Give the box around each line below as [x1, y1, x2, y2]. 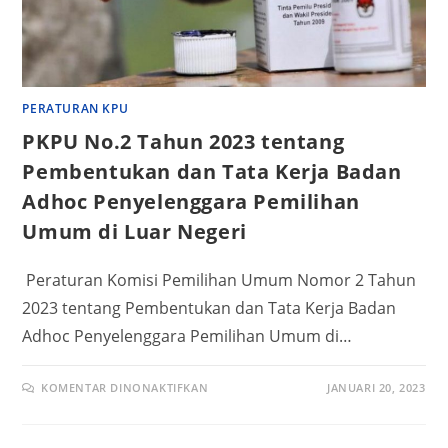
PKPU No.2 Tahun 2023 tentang [22, 127, 345, 155]
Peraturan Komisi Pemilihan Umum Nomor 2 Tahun [22, 268, 417, 291]
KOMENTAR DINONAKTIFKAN [41, 379, 209, 395]
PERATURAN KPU [22, 99, 129, 117]
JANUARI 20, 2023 [326, 379, 426, 395]
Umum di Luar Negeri [22, 217, 247, 245]
